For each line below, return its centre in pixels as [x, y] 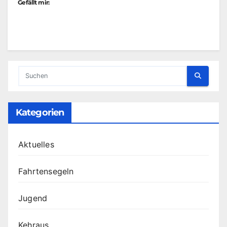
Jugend [33, 198]
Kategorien [40, 112]
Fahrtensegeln [46, 171]
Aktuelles [36, 144]
